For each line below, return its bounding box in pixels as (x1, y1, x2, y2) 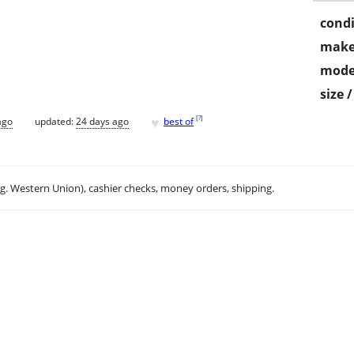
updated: (35, 114, 76, 128)
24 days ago (76, 114, 129, 128)
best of (164, 114, 194, 128)
